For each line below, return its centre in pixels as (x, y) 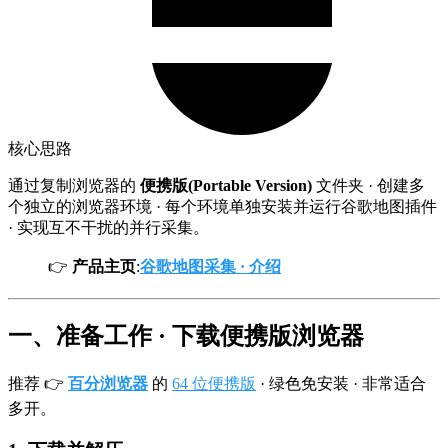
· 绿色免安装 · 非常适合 (341, 383)
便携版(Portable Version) (226, 185)
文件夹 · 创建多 (368, 185)
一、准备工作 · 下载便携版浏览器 (186, 335)
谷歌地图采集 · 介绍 (210, 266)
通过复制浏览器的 (74, 185)
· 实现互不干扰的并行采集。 (108, 227)
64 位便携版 (214, 383)
